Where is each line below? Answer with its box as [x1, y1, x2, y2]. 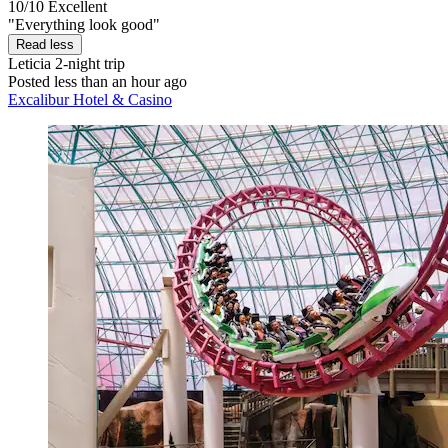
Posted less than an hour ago [8, 73, 187, 91]
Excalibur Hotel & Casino [8, 91, 172, 109]
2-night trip [51, 55, 125, 73]
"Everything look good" [8, 16, 160, 34]
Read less [16, 37, 74, 53]
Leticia [8, 55, 51, 73]
